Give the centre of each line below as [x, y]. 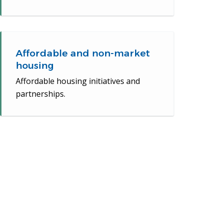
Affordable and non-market [83, 54]
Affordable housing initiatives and [78, 81]
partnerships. [41, 94]
